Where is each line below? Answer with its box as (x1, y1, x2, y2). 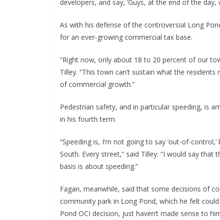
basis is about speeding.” (60, 162, 138, 171)
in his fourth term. (60, 114, 116, 124)
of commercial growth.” (60, 80, 135, 89)
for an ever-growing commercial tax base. (60, 32, 192, 42)
